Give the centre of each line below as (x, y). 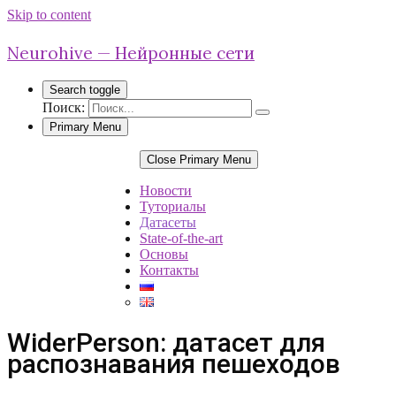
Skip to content (49, 15)
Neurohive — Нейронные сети (131, 53)
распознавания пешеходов (174, 363)
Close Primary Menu (199, 160)
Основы (164, 254)
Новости (166, 190)
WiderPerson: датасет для (166, 342)
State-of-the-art (181, 238)
